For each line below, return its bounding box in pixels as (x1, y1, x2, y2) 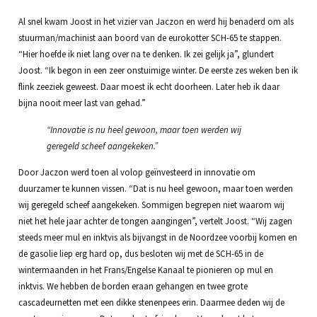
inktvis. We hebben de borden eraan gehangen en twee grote (18, 280, 248, 292)
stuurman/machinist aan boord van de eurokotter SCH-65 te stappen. (18, 32, 282, 44)
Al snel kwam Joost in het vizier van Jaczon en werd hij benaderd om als (18, 16, 294, 28)
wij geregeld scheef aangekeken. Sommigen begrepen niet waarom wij (18, 199, 284, 211)
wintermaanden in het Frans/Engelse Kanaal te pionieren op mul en (18, 264, 273, 276)
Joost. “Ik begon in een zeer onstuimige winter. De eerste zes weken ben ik (18, 64, 298, 76)
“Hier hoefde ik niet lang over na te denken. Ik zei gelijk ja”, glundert (18, 48, 274, 60)
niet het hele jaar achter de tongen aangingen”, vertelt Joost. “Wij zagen (18, 215, 292, 227)
